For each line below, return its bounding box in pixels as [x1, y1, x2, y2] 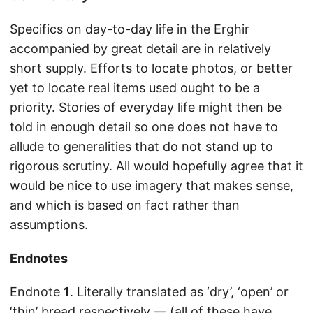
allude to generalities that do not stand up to [10, 139, 273, 154]
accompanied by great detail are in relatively [10, 41, 271, 57]
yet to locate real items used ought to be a [10, 80, 260, 96]
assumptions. [10, 217, 88, 233]
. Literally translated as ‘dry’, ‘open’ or [70, 284, 289, 300]
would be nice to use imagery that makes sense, [10, 178, 293, 194]
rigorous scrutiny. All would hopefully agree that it [10, 159, 303, 174]
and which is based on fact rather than [10, 198, 240, 213]
